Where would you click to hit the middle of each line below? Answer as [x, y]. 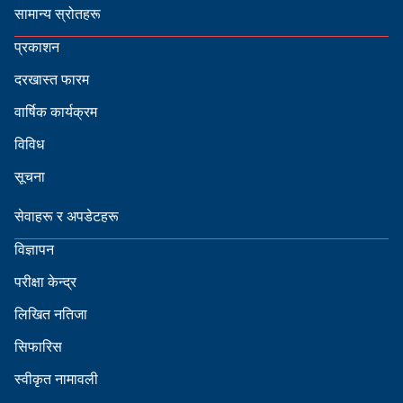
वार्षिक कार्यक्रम [56, 112]
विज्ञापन [34, 249]
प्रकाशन [37, 47]
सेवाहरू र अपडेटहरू [67, 216]
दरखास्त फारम [52, 79]
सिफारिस [38, 346]
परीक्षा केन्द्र [45, 282]
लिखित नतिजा [51, 314]
